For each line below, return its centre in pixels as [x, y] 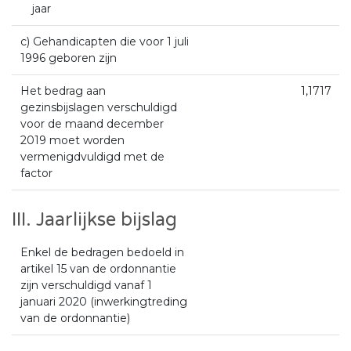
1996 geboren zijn [68, 58]
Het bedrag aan [63, 90]
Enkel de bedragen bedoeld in [102, 252]
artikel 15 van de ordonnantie [98, 268]
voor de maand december [92, 123]
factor [36, 173]
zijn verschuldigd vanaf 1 [86, 285]
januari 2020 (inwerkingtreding [103, 301]
